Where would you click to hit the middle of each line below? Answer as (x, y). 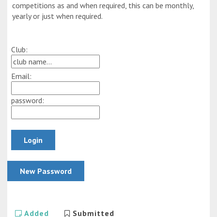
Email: (19, 76)
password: (26, 100)
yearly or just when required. (57, 16)
